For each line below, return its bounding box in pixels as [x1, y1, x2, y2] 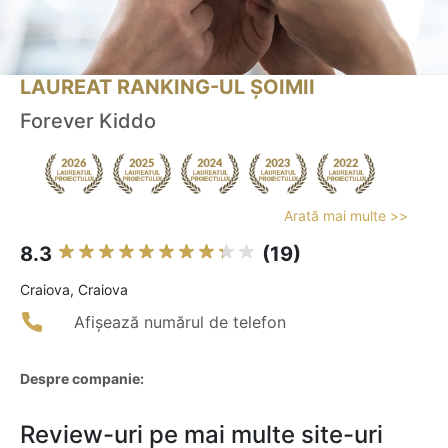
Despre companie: [20, 370, 144, 388]
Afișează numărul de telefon [74, 312, 286, 333]
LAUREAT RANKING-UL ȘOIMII [20, 75, 315, 100]
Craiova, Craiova [20, 281, 128, 299]
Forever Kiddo [20, 109, 156, 134]
